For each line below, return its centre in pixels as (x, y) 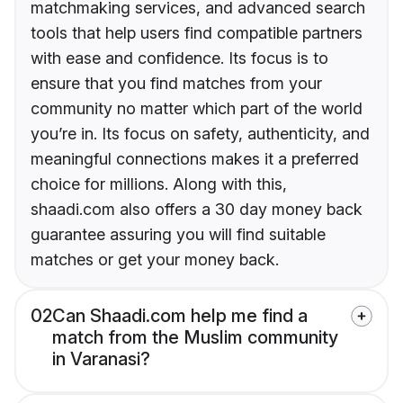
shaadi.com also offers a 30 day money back (197, 210)
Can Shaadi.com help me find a (180, 316)
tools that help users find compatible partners (197, 33)
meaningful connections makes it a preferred (195, 159)
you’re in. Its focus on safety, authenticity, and (200, 134)
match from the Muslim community (195, 338)
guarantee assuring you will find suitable (178, 235)
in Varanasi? (101, 359)
